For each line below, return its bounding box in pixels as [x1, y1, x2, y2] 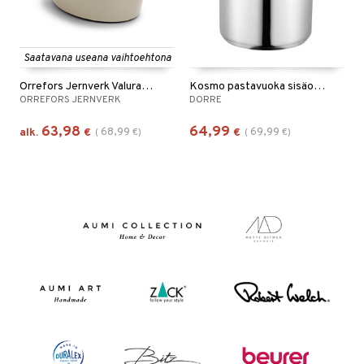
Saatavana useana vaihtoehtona [23, 52, 171, 65]
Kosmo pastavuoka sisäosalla [314, 80, 325, 93]
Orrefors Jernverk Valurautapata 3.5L [141, 80, 153, 93]
